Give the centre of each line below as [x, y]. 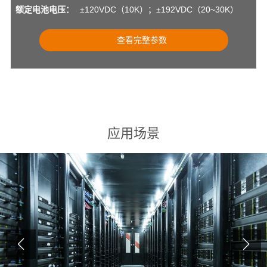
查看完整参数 [142, 40]
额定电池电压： [45, 10]
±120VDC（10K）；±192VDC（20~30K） [159, 10]
